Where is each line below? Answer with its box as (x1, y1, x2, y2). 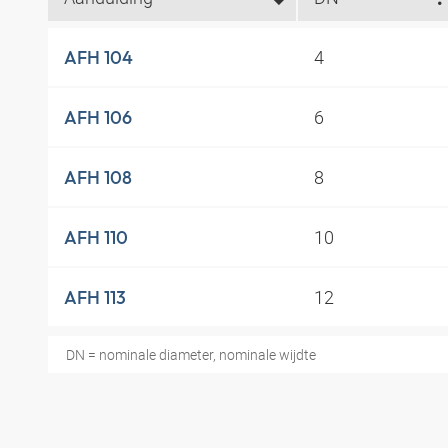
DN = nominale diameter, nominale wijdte (65, 345, 316, 365)
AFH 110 (64, 225, 128, 249)
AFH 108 (64, 165, 132, 189)
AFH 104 (64, 45, 133, 69)
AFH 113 (64, 285, 126, 309)
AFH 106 (64, 105, 132, 129)
